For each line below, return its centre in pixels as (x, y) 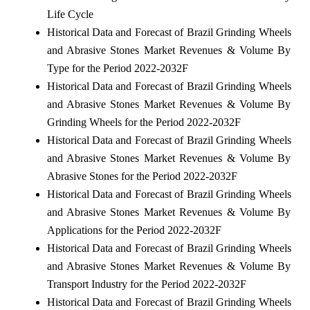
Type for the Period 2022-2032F (117, 68)
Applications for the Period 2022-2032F (134, 230)
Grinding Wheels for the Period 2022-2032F (144, 122)
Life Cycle (70, 14)
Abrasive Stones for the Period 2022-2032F (142, 176)
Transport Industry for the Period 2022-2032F (146, 284)
